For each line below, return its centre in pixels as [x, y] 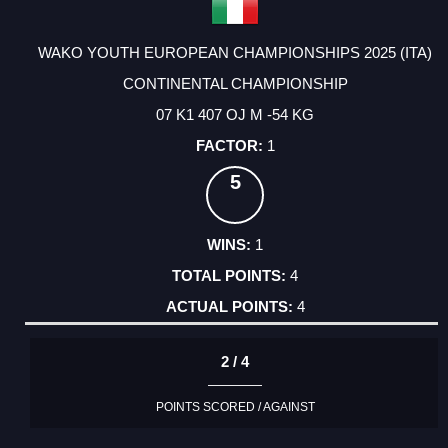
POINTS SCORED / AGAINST [235, 406]
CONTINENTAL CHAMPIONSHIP [235, 84]
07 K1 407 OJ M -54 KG [235, 115]
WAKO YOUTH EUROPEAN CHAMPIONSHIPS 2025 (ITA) [235, 53]
